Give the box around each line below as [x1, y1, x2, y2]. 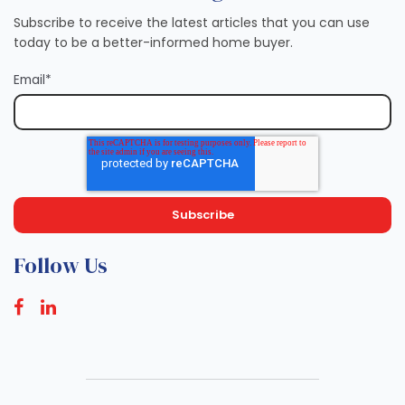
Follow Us [14, 250, 108, 280]
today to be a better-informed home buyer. [14, 33, 293, 52]
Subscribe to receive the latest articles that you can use [14, 13, 370, 32]
